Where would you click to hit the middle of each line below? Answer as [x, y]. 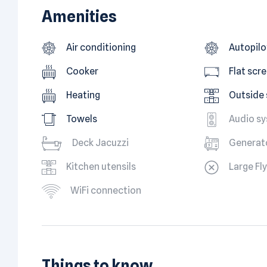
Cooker [82, 71]
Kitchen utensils [101, 166]
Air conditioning [101, 47]
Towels [82, 119]
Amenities [79, 16]
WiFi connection [106, 190]
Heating [83, 95]
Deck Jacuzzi [100, 142]
